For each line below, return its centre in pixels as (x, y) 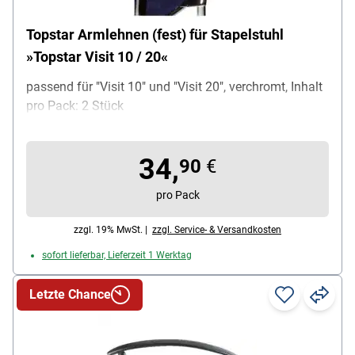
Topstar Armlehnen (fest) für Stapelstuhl (155, 35)
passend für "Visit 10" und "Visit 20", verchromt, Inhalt (174, 87)
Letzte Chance (70, 295)
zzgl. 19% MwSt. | (113, 230)
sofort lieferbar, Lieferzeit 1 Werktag (117, 256)
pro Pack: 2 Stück (75, 106)
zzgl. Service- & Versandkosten (217, 230)
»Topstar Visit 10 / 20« (97, 57)
